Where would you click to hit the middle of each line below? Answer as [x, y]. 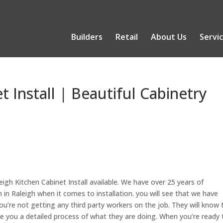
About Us [168, 37]
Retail [126, 37]
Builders [87, 37]
